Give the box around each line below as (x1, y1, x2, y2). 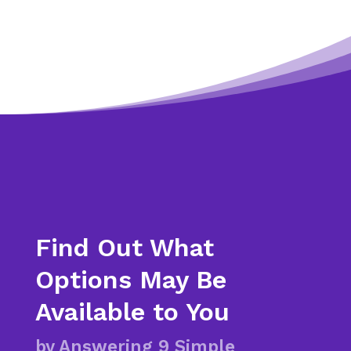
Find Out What (34, 233, 214, 262)
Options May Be (34, 265, 226, 295)
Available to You (34, 297, 230, 327)
